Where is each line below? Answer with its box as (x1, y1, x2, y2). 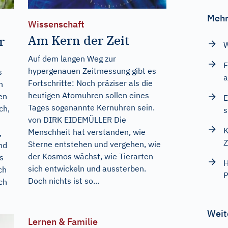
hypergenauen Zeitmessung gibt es (27, 65, 156, 76)
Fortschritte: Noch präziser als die (27, 77, 153, 88)
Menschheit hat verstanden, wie (27, 126, 146, 137)
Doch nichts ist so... (27, 175, 99, 186)
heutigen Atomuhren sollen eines (27, 90, 149, 100)
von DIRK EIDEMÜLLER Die (27, 114, 126, 125)
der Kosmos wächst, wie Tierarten (27, 151, 153, 161)
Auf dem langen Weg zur (27, 53, 116, 64)
